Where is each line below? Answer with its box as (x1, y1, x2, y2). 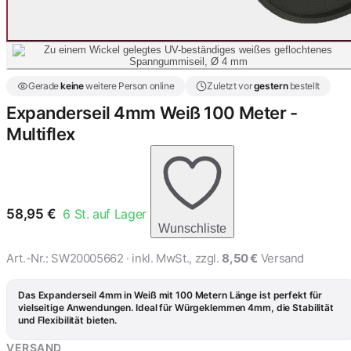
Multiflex (6, 124, 76, 144)
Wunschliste (157, 222, 226, 235)
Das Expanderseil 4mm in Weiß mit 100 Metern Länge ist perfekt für (18, 289, 323, 301)
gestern (253, 80, 288, 92)
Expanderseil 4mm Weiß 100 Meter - (6, 103, 298, 123)
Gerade (28, 80, 61, 92)
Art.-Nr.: (6, 251, 52, 266)
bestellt (288, 80, 320, 92)
